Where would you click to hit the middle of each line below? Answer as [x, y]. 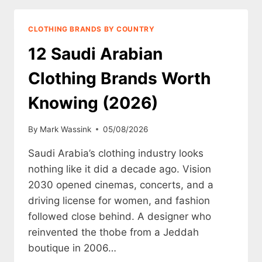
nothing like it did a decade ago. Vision [120, 169]
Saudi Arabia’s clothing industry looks [116, 153]
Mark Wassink [66, 129]
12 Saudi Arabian [95, 54]
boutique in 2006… [72, 248]
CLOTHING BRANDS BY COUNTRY [92, 29]
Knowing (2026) [93, 103]
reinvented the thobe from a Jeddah [113, 232]
